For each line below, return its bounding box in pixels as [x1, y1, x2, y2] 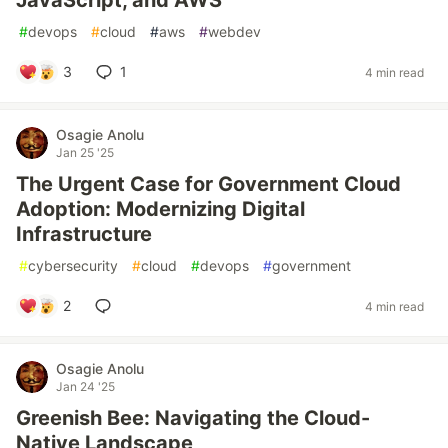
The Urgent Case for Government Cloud [16, 172, 401, 196]
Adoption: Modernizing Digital [16, 197, 305, 221]
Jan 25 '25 [56, 145, 114, 160]
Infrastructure [16, 222, 152, 246]
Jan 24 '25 [56, 379, 115, 394]
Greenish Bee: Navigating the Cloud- [16, 406, 370, 430]
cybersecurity [28, 257, 118, 274]
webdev [208, 23, 261, 40]
